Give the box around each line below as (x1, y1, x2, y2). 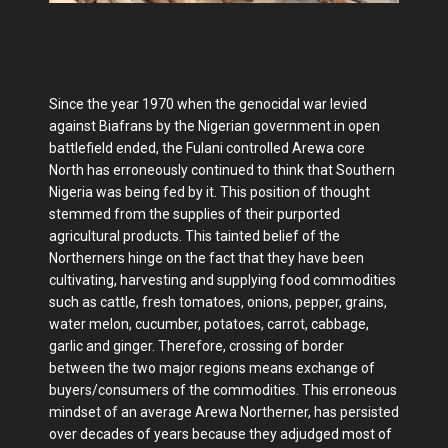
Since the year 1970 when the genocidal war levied (49, 96, 367, 113)
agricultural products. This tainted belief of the (49, 228, 340, 245)
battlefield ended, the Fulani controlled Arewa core (49, 140, 365, 157)
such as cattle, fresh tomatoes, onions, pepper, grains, (49, 294, 387, 311)
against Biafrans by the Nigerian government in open (49, 118, 380, 135)
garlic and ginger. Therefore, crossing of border (49, 338, 344, 355)
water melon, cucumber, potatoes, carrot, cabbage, (49, 316, 369, 333)
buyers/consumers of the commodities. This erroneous (49, 382, 397, 399)
